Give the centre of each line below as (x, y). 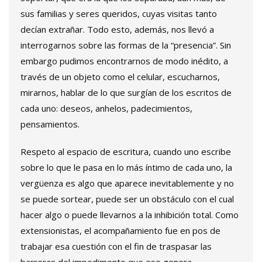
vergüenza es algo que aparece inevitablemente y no (127, 183)
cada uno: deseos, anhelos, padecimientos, (106, 108)
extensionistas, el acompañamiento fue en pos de (120, 231)
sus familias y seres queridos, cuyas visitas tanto (119, 14)
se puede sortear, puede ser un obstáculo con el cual (127, 199)
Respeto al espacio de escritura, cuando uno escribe (126, 152)
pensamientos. (50, 124)
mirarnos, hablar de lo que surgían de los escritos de (126, 93)
